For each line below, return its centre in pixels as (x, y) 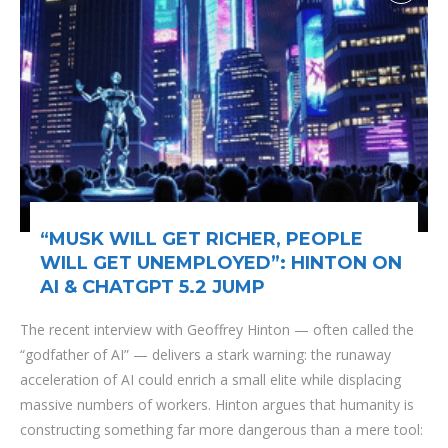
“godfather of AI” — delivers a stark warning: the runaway (205, 354)
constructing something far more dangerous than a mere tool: (221, 429)
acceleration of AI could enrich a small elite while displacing (210, 379)
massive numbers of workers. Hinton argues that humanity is (217, 404)
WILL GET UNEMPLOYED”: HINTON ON (221, 263)
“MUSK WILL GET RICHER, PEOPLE (201, 239)
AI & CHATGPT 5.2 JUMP (152, 287)
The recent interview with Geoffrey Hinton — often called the (217, 329)
